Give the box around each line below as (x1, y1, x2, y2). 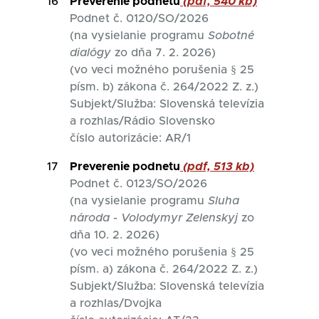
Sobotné (208, 30, 254, 41)
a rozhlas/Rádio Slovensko (70, 115, 219, 127)
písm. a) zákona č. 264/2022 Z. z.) (70, 263, 258, 275)
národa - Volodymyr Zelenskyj (70, 212, 238, 224)
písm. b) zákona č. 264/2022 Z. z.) (70, 81, 258, 93)
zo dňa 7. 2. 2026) (111, 47, 216, 58)
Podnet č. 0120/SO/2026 (70, 13, 209, 24)
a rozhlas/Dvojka (70, 298, 165, 309)
